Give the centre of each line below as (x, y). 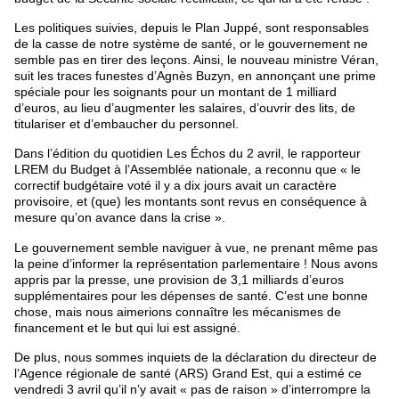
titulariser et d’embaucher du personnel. (126, 123)
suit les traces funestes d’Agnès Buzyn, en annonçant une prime (195, 75)
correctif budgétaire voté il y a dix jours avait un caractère (175, 186)
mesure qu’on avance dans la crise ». (120, 218)
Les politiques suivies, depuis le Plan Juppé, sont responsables (191, 27)
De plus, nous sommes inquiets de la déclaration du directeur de (195, 358)
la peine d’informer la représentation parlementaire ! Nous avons (196, 263)
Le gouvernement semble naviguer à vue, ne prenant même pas (196, 247)
